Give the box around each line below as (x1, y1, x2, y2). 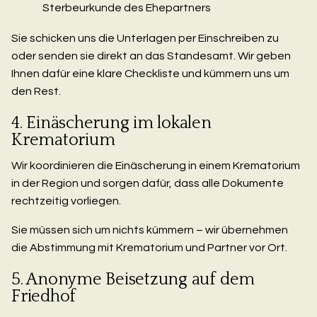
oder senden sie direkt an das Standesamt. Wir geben (11, 50, 291, 62)
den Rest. (11, 86, 61, 98)
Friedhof (11, 287, 76, 306)
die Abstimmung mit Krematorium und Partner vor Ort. (11, 242, 287, 254)
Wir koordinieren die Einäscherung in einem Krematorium (11, 160, 300, 172)
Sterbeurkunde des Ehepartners (42, 2, 211, 14)
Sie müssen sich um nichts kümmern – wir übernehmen (11, 224, 288, 236)
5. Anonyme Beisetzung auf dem (11, 270, 255, 289)
